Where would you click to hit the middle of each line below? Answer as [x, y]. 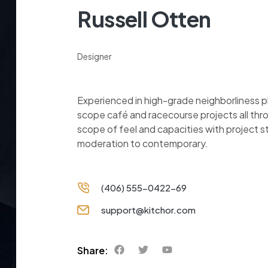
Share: [93, 250]
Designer [95, 56]
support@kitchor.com [149, 210]
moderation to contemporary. [143, 143]
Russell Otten [144, 19]
